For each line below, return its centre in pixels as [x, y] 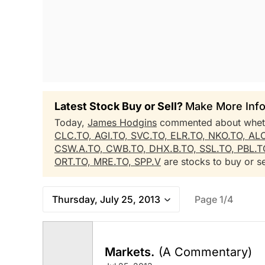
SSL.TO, [218, 148]
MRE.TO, [114, 161]
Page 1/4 [214, 199]
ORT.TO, [74, 161]
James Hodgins [122, 122]
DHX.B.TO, [174, 148]
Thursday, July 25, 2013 [106, 199]
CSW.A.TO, [80, 148]
